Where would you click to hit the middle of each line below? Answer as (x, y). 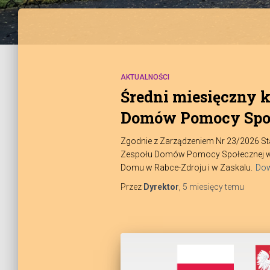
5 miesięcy (202, 187)
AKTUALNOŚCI (145, 77)
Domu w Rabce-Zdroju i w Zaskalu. (186, 168)
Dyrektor (161, 187)
